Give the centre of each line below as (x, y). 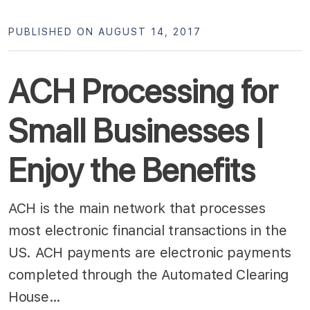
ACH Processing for (143, 91)
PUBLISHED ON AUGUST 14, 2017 (105, 31)
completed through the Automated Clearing (149, 274)
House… (36, 297)
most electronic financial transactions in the (148, 230)
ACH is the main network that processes (137, 208)
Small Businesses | (136, 130)
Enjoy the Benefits (132, 170)
